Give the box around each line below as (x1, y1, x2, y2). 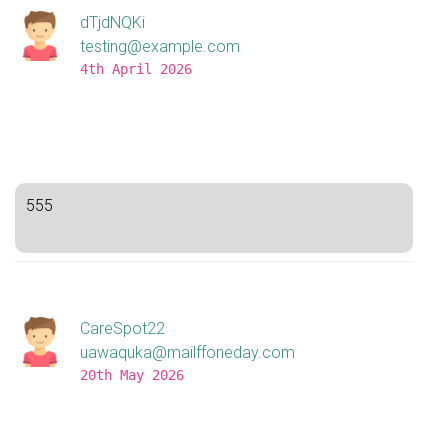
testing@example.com (80, 37, 240, 57)
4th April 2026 (80, 61, 192, 78)
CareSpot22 (80, 319, 165, 339)
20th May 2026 (80, 367, 184, 384)
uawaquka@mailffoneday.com (80, 343, 295, 363)
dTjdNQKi (80, 13, 145, 33)
